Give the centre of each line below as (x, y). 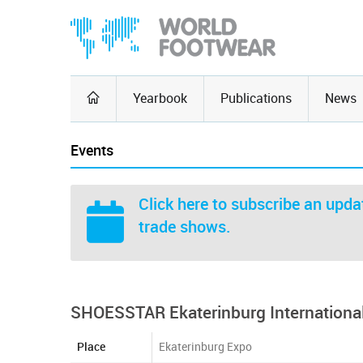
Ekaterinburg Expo (205, 347)
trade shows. (185, 227)
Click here (173, 204)
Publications (256, 98)
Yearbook (160, 98)
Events (92, 151)
